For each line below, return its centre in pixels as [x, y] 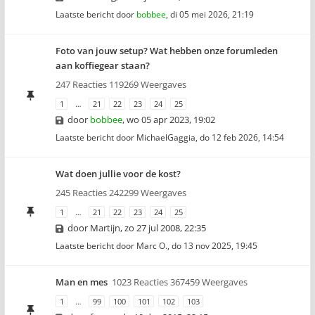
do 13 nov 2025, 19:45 [214, 246]
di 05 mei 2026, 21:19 [212, 14]
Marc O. [152, 246]
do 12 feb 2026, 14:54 [242, 137]
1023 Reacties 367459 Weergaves [180, 282]
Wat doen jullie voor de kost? [118, 174]
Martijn [105, 228]
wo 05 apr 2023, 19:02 [171, 120]
